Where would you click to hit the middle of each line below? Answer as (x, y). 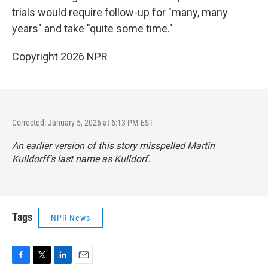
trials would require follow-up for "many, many (120, 12)
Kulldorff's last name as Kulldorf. (81, 159)
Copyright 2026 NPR (60, 57)
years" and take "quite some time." (92, 28)
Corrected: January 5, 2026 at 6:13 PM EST (83, 123)
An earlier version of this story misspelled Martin (113, 146)
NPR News (71, 218)
